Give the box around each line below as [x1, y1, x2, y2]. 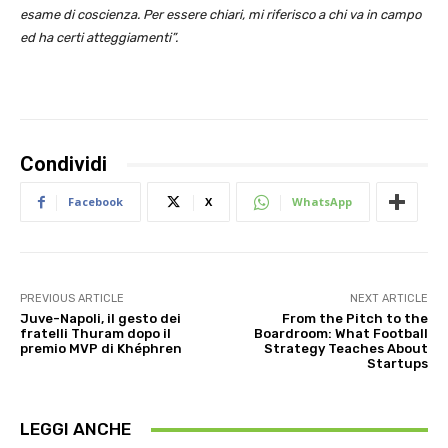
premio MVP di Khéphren [20, 341, 182, 357]
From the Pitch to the [281, 311, 428, 327]
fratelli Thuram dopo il [20, 326, 171, 342]
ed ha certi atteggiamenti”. [20, 30, 178, 46]
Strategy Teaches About [263, 341, 428, 357]
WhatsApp [292, 194, 352, 210]
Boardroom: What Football [253, 326, 428, 342]
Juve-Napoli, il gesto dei [20, 311, 181, 327]
